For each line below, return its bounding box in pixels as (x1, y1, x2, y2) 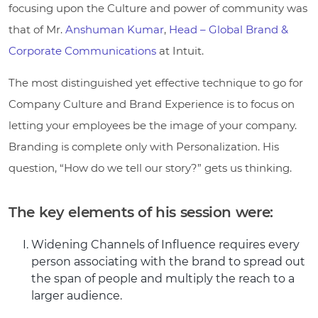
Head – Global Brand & (169, 22, 288, 36)
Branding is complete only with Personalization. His (9, 139, 279, 153)
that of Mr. (9, 22, 65, 36)
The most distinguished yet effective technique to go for (9, 75, 303, 89)
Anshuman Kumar (65, 22, 164, 36)
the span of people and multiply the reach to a (31, 271, 295, 285)
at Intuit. (156, 43, 204, 57)
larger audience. (31, 288, 122, 302)
